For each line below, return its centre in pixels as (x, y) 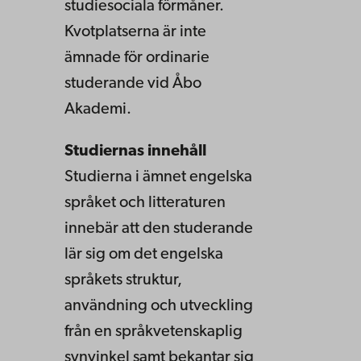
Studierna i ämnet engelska (158, 178)
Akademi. (98, 110)
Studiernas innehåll (135, 152)
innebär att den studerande (159, 229)
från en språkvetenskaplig (154, 332)
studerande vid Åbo (133, 84)
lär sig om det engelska (144, 255)
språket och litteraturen (145, 203)
